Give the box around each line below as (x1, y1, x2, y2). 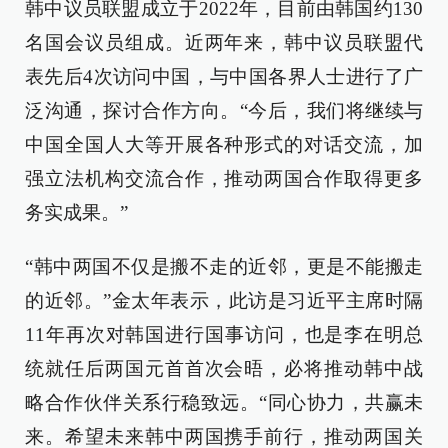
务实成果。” (25, 202, 128, 223)
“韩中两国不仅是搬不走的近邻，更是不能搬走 (25, 256, 423, 277)
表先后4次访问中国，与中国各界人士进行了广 (25, 66, 423, 87)
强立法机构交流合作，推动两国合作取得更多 (25, 168, 423, 189)
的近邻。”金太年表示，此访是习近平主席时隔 (25, 290, 423, 311)
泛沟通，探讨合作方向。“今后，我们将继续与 (25, 100, 423, 121)
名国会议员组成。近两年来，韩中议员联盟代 (25, 32, 423, 53)
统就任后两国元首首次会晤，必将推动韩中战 (25, 358, 423, 379)
